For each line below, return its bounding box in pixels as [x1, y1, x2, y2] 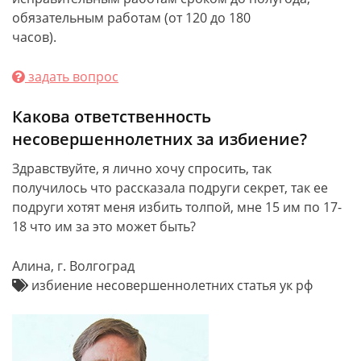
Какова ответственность [12, 105, 211, 127]
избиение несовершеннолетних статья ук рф [28, 276, 313, 294]
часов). [12, 27, 56, 46]
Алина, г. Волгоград [12, 256, 135, 275]
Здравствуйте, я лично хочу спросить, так [12, 159, 272, 177]
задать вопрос [25, 67, 118, 85]
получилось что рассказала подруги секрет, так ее [12, 178, 328, 197]
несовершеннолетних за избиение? [12, 127, 307, 150]
